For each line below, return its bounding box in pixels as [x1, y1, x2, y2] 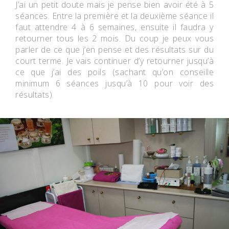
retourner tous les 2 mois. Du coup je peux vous [15, 32, 214, 44]
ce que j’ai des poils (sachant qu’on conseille [15, 66, 214, 78]
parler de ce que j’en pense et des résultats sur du [15, 43, 214, 55]
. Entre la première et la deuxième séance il [48, 10, 214, 21]
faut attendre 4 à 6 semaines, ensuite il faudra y [15, 21, 214, 33]
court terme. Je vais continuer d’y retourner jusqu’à [15, 55, 214, 66]
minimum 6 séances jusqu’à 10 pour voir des [15, 77, 214, 89]
